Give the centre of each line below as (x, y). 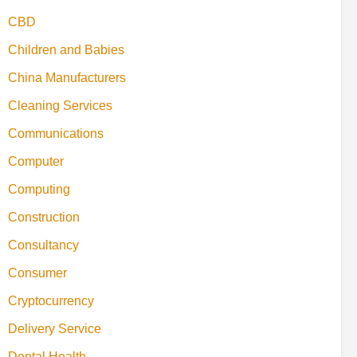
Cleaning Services (60, 106)
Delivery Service (55, 329)
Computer (36, 162)
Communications (56, 134)
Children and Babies (66, 50)
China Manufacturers (67, 78)
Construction (44, 218)
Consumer (37, 273)
